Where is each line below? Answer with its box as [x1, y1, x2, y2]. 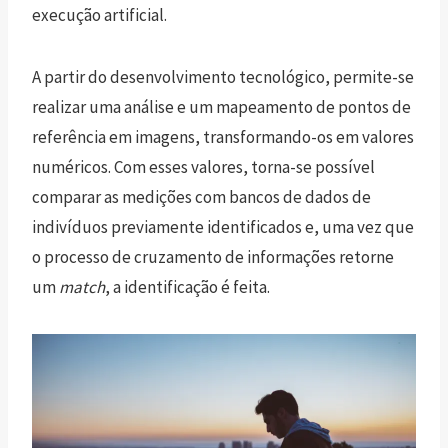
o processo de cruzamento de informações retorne [32, 245, 394, 268]
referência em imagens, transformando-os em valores [32, 125, 414, 148]
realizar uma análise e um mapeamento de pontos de [32, 95, 411, 118]
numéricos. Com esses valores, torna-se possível [32, 155, 375, 178]
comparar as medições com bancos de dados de [32, 185, 371, 208]
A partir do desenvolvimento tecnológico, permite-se [32, 65, 414, 88]
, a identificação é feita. [105, 275, 270, 298]
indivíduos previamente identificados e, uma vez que [32, 215, 414, 238]
